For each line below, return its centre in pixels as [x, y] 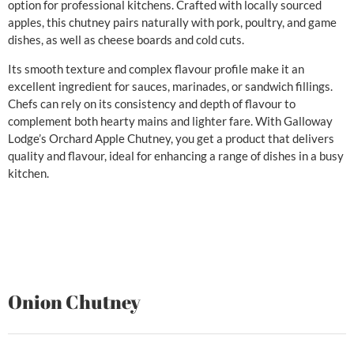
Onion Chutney [74, 301]
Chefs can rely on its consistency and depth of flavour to [152, 103]
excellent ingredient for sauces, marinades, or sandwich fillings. [170, 86]
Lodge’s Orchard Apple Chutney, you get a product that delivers [171, 138]
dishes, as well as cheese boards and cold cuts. [126, 40]
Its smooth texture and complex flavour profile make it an [156, 68]
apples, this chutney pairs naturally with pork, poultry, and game [172, 23]
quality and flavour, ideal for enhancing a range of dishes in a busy [176, 155]
